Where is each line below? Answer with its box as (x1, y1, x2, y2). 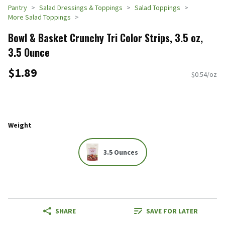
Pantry (8, 3, 27, 12)
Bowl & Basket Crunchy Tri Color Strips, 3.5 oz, (8, 30, 203, 45)
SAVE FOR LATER (146, 206, 198, 216)
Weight (8, 120, 32, 130)
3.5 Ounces (103, 148, 138, 157)
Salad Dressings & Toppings (39, 3, 123, 12)
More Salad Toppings (8, 13, 71, 22)
